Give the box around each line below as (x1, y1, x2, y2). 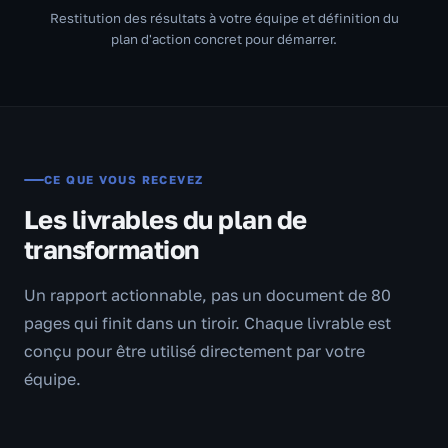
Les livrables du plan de (24, 203, 307, 235)
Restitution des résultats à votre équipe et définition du (49, 9, 399, 26)
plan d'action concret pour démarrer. (111, 30, 337, 47)
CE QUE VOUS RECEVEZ (44, 172, 204, 187)
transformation (24, 233, 199, 265)
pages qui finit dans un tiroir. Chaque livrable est (24, 312, 391, 333)
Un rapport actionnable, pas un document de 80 (24, 284, 391, 305)
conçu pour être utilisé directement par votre (24, 340, 365, 361)
